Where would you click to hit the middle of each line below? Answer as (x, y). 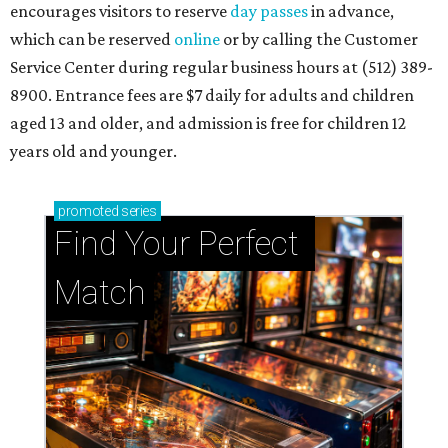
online (197, 38)
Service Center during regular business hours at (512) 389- (221, 66)
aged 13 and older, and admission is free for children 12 (208, 122)
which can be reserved (92, 38)
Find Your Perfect (176, 243)
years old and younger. (93, 150)
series (137, 210)
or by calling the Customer (319, 38)
